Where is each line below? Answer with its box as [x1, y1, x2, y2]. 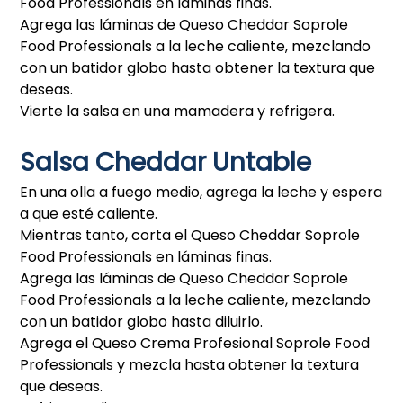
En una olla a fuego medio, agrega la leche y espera [20, 182, 383, 202]
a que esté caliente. [20, 203, 158, 224]
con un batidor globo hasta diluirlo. [20, 311, 264, 332]
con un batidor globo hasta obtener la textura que [20, 58, 376, 78]
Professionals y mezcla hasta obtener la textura [20, 354, 360, 375]
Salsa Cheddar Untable [20, 145, 318, 180]
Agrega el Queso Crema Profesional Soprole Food [20, 333, 371, 354]
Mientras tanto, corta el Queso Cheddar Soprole [20, 225, 361, 246]
